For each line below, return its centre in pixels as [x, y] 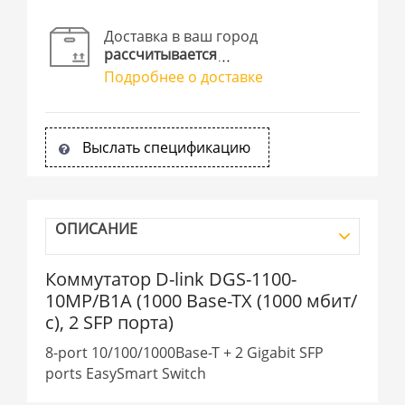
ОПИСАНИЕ [97, 228]
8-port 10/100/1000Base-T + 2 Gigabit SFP [185, 352]
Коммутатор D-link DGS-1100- [171, 278]
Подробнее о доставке [184, 76]
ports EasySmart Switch [126, 373]
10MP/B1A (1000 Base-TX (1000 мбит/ [202, 300]
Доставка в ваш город [181, 36]
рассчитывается [161, 54]
